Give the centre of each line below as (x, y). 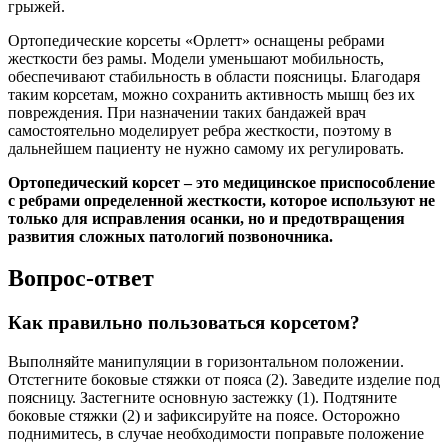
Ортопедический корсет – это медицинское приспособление (221, 182)
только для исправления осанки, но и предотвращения (206, 218)
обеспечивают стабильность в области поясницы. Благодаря (214, 76)
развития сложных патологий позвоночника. (170, 236)
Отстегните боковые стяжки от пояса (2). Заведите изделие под (224, 380)
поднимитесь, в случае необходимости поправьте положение (216, 434)
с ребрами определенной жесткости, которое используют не (221, 200)
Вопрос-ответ (81, 278)
